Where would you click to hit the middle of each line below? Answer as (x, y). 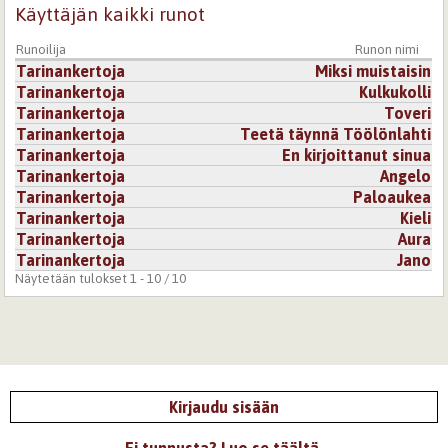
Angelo (406, 175)
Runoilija (41, 49)
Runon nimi (387, 49)
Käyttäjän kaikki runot (110, 14)
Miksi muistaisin (373, 70)
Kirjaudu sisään (224, 406)
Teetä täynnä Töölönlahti (336, 133)
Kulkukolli (395, 91)
